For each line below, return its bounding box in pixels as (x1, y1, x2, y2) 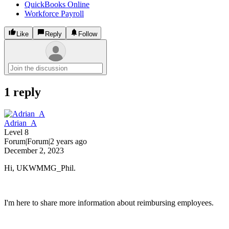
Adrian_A (4, 118, 37, 127)
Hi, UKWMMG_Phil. (4, 163, 76, 172)
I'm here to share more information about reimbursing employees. (4, 198, 214, 207)
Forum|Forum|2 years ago (4, 136, 87, 146)
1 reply (4, 85, 41, 99)
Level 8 (4, 127, 29, 136)
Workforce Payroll (25, 9, 84, 18)
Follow (78, 30, 97, 38)
